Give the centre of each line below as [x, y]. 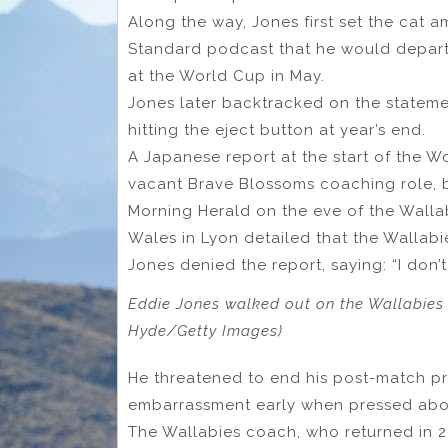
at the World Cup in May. [226, 75]
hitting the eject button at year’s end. [277, 129]
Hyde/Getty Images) [205, 331]
